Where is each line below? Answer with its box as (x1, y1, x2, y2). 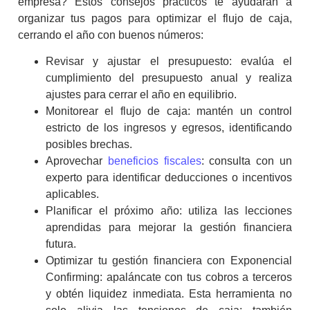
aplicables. (46, 188, 99, 201)
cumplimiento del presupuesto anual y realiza (46, 72, 292, 84)
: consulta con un (201, 155, 293, 167)
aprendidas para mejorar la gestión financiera (46, 221, 292, 234)
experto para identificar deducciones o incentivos (46, 172, 292, 184)
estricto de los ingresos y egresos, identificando (46, 122, 292, 134)
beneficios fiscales (107, 155, 201, 167)
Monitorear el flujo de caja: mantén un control (46, 105, 292, 118)
